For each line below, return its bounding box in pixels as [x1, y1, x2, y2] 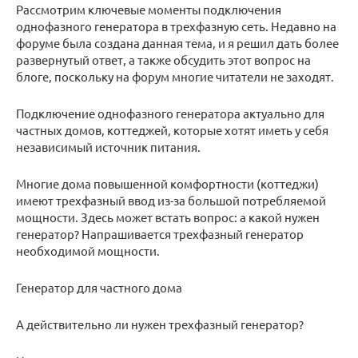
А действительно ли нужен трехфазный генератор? [16, 316, 304, 332]
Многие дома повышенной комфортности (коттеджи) [16, 176, 319, 192]
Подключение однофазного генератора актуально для [16, 105, 324, 121]
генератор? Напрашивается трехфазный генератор [16, 226, 304, 242]
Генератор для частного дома [16, 280, 182, 296]
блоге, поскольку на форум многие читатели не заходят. [16, 69, 334, 85]
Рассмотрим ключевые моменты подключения [16, 2, 281, 18]
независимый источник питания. [16, 139, 201, 155]
